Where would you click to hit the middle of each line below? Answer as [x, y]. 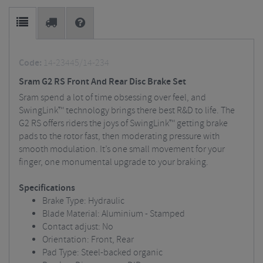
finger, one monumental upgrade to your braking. [114, 162]
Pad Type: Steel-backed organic [102, 253]
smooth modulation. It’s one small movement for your [122, 149]
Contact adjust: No [78, 227]
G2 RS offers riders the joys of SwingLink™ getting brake [123, 124]
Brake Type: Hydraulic [83, 201]
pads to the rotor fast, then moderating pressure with [119, 136]
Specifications [47, 188]
